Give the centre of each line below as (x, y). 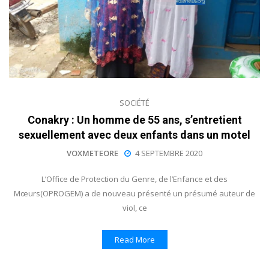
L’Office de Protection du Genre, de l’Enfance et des (134, 179)
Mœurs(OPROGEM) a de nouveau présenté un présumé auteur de (134, 193)
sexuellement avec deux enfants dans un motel (134, 134)
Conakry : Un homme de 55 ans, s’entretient (134, 119)
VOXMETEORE (92, 153)
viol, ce (134, 207)
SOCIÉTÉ (134, 102)
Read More (134, 239)
